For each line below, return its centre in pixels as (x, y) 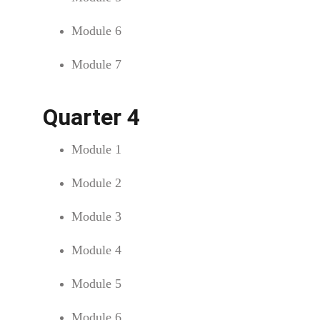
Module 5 (96, 284)
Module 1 (96, 149)
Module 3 (96, 216)
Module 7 (96, 64)
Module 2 (96, 183)
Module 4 (96, 250)
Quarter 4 (91, 117)
